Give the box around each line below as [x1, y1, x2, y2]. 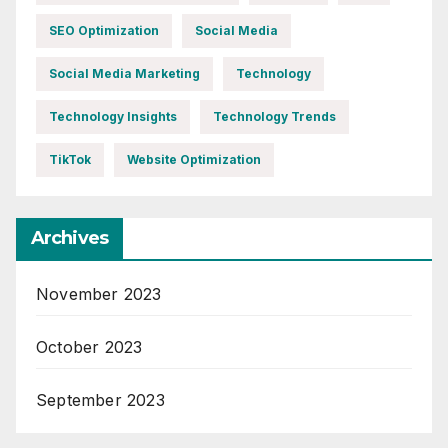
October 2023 [36, 336, 143, 357]
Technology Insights [49, 108, 177, 124]
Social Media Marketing [49, 65, 200, 81]
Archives [31, 226, 108, 249]
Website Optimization [127, 151, 261, 167]
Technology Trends [213, 108, 336, 124]
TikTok [49, 151, 91, 167]
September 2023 [36, 389, 165, 410]
